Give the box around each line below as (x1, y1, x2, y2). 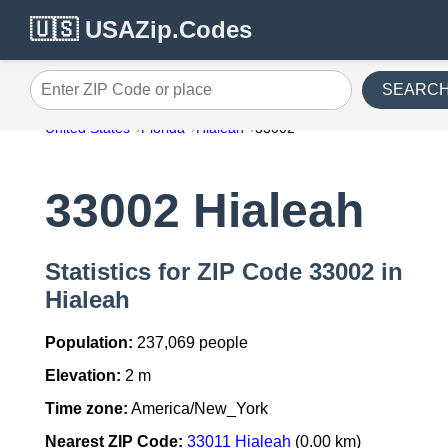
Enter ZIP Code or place (29, 88, 200, 106)
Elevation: (44, 367, 121, 385)
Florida (140, 120, 185, 136)
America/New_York (127, 400, 268, 418)
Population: (44, 334, 133, 352)
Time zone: (44, 400, 128, 418)
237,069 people (132, 334, 248, 352)
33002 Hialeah (44, 184, 364, 238)
